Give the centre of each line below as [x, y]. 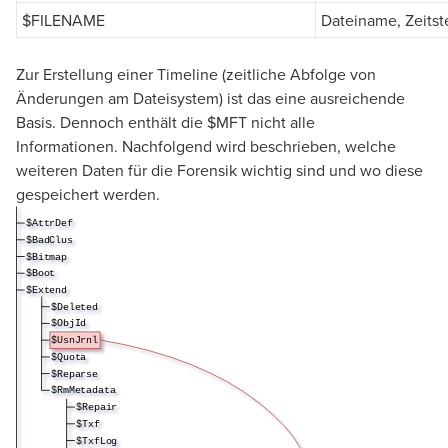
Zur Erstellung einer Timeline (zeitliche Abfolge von [196, 73]
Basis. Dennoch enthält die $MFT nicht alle [165, 121]
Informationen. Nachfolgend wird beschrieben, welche [206, 145]
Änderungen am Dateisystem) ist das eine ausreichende [210, 97]
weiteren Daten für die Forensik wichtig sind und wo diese [219, 169]
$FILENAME [63, 19]
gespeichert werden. [88, 193]
